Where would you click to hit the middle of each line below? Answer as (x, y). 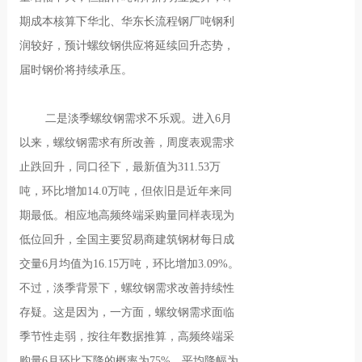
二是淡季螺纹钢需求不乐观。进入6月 (126, 118)
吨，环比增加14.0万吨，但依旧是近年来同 (126, 191)
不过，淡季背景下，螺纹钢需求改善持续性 (127, 288)
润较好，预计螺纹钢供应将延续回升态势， (127, 46)
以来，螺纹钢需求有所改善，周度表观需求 (127, 143)
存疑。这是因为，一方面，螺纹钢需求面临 (127, 312)
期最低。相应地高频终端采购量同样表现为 (127, 215)
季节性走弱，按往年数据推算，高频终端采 (127, 337)
